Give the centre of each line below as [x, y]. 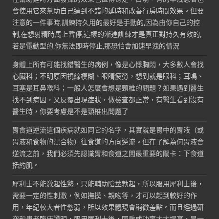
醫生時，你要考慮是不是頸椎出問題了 [71, 111]
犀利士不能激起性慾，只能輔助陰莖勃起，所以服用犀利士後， [108, 184]
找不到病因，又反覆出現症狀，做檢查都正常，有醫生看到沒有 [108, 100]
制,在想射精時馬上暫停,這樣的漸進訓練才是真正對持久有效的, [107, 34]
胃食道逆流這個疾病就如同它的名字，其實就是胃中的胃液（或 [108, 130]
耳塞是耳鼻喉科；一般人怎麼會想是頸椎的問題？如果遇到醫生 [108, 88]
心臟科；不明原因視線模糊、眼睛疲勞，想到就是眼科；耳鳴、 [108, 76]
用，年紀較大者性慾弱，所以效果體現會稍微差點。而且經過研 [108, 207]
